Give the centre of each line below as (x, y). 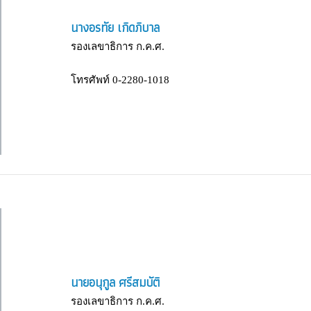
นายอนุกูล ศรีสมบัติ (115, 282)
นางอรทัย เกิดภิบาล (115, 27)
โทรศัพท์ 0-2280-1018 (120, 79)
